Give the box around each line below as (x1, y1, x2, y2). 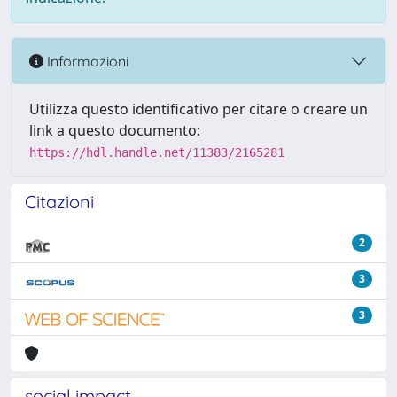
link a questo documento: (29, 121, 200, 140)
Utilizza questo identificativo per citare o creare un (29, 99, 368, 119)
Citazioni (25, 191, 94, 213)
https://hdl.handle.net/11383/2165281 (29, 145, 284, 160)
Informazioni (43, 51, 128, 70)
